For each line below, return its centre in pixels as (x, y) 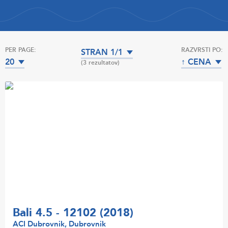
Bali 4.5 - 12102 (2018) (73, 213)
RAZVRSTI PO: (202, 50)
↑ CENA (196, 62)
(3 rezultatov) (101, 63)
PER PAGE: (21, 50)
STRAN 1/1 (102, 52)
